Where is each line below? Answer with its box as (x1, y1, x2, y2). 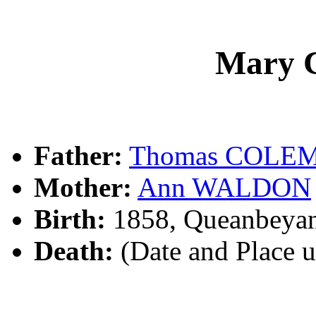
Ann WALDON (138, 171, 311, 202)
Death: (34, 235, 114, 266)
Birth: (34, 203, 106, 234)
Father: (34, 140, 123, 171)
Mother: (34, 171, 132, 202)
